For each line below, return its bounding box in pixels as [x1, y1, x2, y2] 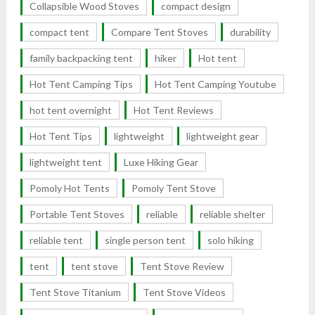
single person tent [104, 233, 186, 246]
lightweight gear [186, 129, 259, 142]
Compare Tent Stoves [110, 25, 208, 38]
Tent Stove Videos [142, 285, 226, 298]
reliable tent [29, 233, 83, 246]
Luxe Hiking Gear [123, 155, 198, 168]
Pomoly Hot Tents [29, 181, 110, 194]
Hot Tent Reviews [133, 103, 214, 116]
